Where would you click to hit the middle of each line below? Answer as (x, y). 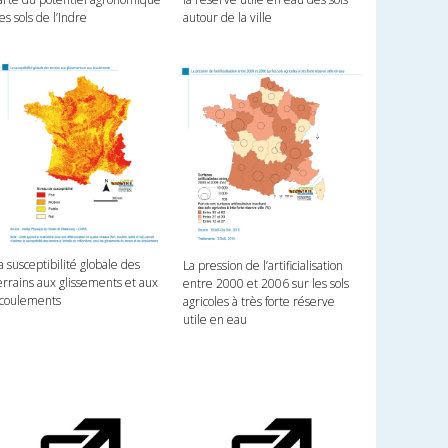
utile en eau (214, 319)
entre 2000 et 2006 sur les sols (265, 283)
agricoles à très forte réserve (258, 301)
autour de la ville (227, 17)
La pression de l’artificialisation (262, 265)
